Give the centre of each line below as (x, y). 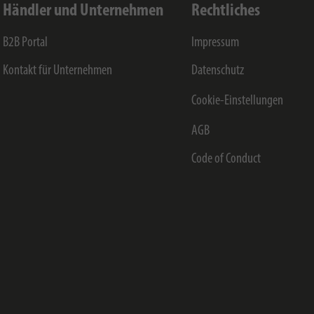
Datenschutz (218, 71)
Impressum (215, 43)
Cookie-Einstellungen (237, 101)
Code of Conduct (226, 159)
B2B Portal (25, 43)
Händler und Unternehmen (83, 11)
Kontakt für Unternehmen (57, 71)
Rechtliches (226, 11)
